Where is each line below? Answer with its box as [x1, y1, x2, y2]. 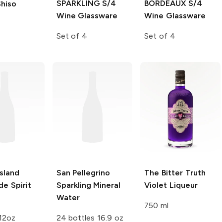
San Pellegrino [56, 168, 111, 178]
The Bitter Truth [144, 168, 206, 178]
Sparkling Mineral [56, 180, 121, 190]
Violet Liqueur [144, 180, 198, 190]
